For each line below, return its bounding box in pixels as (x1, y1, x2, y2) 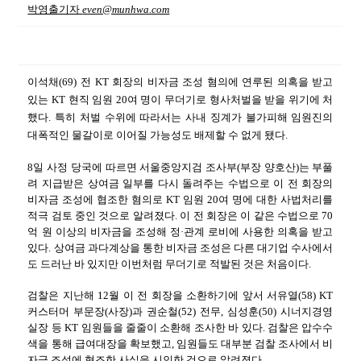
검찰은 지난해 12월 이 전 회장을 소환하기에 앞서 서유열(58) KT (27, 289, 334, 302)
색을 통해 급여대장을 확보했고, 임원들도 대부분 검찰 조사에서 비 (27, 338, 334, 351)
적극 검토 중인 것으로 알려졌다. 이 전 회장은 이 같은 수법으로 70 (27, 209, 334, 222)
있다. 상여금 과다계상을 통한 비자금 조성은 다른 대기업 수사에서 (27, 241, 334, 254)
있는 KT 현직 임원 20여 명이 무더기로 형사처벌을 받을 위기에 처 (27, 93, 334, 106)
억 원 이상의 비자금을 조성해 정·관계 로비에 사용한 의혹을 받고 (27, 225, 334, 238)
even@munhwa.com (82, 3, 170, 16)
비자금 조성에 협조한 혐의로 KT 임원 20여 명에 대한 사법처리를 (27, 193, 334, 205)
